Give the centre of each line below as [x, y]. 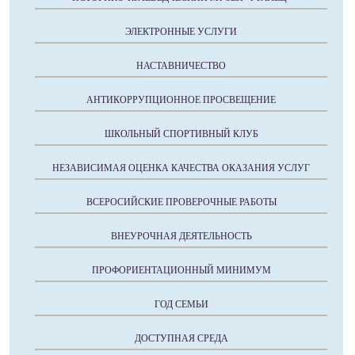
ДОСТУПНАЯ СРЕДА [181, 339]
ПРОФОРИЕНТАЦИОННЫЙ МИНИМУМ [181, 271]
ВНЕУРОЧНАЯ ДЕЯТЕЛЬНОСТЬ [181, 237]
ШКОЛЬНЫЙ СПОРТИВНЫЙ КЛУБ [181, 134]
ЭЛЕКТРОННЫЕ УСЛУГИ [181, 32]
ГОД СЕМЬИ [181, 305]
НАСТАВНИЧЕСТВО [181, 66]
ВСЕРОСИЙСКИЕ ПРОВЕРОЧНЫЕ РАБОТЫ [181, 202]
